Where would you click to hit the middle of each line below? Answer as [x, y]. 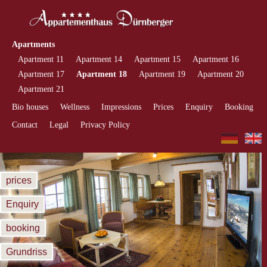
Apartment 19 [162, 74]
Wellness [75, 107]
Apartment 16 [216, 59]
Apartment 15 [157, 59]
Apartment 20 [221, 74]
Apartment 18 [102, 74]
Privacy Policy [105, 125]
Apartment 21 [41, 89]
